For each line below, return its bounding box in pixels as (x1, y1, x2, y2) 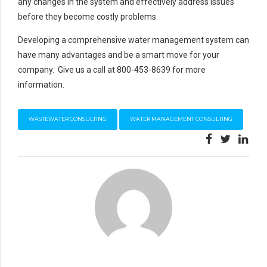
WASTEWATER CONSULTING (29, 116, 107, 123)
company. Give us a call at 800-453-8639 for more (18, 65, 206, 75)
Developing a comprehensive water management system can (18, 35, 249, 45)
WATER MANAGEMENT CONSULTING (130, 116, 233, 123)
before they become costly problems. (18, 12, 158, 22)
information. (18, 80, 64, 90)
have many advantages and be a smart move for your (18, 50, 219, 60)
